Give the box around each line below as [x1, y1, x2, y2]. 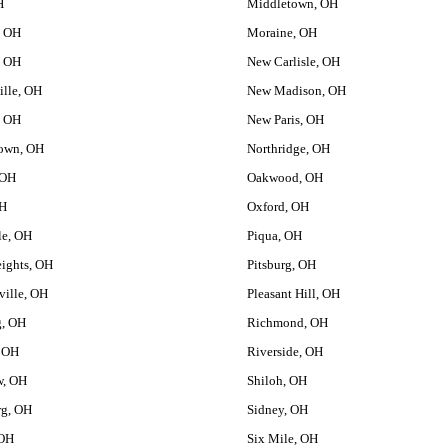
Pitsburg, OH [246, 257, 316, 272]
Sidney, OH [246, 402, 308, 417]
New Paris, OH [246, 112, 324, 127]
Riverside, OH [246, 344, 323, 359]
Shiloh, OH [246, 373, 307, 388]
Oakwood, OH [246, 170, 323, 185]
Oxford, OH [246, 199, 309, 214]
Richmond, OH [246, 315, 328, 330]
